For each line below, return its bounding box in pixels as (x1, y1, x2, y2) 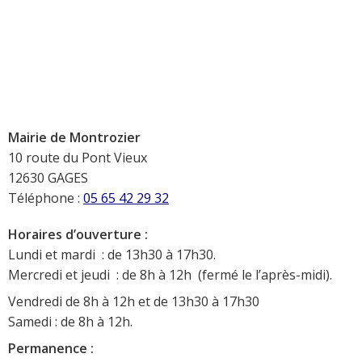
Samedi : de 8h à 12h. (8, 313, 133, 331)
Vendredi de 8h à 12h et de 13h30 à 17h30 (8, 293, 259, 311)
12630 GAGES (8, 169, 88, 187)
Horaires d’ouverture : (8, 225, 148, 244)
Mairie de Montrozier (8, 128, 141, 147)
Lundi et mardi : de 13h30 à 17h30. (8, 246, 216, 264)
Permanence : (8, 339, 94, 358)
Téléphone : (8, 189, 83, 208)
